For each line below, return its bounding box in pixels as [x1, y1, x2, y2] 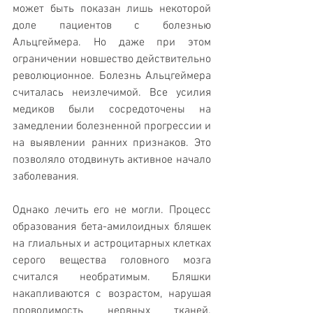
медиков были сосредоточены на [13, 103, 211, 117]
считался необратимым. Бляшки [13, 270, 211, 285]
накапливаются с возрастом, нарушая [13, 287, 211, 302]
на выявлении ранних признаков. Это [13, 136, 211, 151]
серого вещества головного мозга [13, 254, 211, 268]
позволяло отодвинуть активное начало [13, 153, 211, 168]
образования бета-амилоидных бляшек [13, 220, 211, 235]
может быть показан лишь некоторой [13, 2, 211, 17]
